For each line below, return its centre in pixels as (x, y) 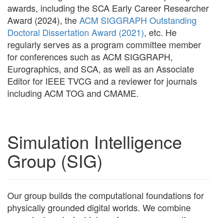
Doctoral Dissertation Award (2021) (76, 32)
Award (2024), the (43, 20)
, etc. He (160, 32)
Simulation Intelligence (95, 142)
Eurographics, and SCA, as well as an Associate (101, 69)
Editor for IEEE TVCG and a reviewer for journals (102, 81)
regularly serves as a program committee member (104, 45)
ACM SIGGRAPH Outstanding (138, 20)
